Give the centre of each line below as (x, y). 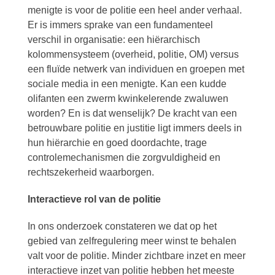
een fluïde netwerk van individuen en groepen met (136, 69)
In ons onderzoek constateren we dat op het (122, 226)
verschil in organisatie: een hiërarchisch (114, 40)
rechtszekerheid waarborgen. (91, 172)
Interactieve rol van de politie (94, 199)
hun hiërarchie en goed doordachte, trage (117, 143)
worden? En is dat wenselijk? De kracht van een (132, 113)
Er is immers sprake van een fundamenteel (120, 25)
